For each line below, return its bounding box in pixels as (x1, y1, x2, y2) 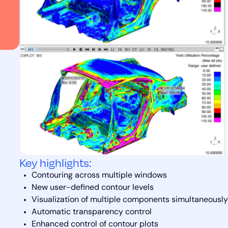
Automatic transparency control (31, 208, 152, 217)
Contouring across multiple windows (31, 172, 167, 180)
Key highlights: (19, 154, 92, 170)
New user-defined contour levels (31, 184, 154, 192)
